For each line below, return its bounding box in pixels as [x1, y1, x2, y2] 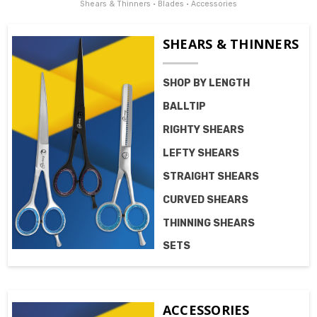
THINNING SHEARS [162, 217, 255, 229]
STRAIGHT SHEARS [162, 170, 259, 183]
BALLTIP [162, 100, 206, 113]
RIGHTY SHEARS [162, 123, 244, 136]
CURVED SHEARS [162, 193, 248, 206]
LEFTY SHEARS [162, 146, 239, 159]
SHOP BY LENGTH [162, 76, 250, 89]
